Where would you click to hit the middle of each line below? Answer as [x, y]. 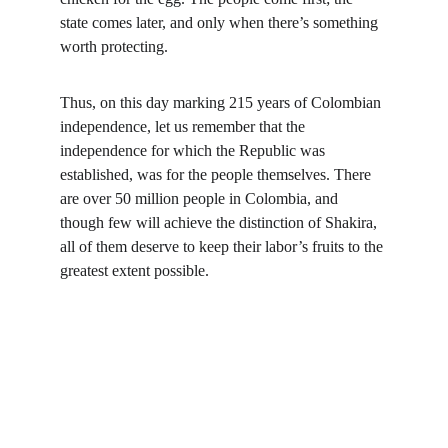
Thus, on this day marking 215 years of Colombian [222, 102]
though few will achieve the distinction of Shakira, [220, 222]
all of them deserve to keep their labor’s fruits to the [223, 246]
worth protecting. [114, 46]
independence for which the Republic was [194, 150]
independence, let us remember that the [184, 126]
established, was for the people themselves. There [217, 174]
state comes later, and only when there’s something [221, 22]
